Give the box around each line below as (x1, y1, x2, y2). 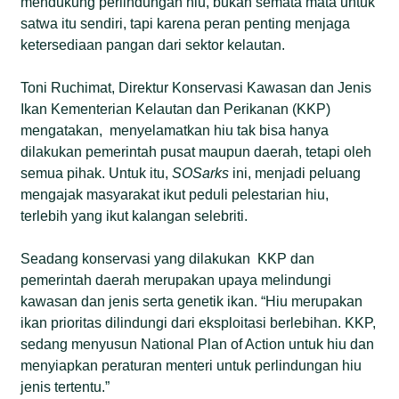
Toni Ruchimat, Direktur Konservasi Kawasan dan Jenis (20, 79, 372, 95)
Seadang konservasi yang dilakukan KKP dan (20, 250, 315, 266)
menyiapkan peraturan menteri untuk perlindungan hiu (20, 357, 362, 373)
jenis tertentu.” (20, 379, 110, 395)
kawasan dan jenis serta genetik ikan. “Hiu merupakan (20, 293, 363, 309)
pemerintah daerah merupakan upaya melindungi (20, 272, 332, 288)
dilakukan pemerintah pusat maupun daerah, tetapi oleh (20, 143, 372, 159)
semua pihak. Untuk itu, (20, 165, 173, 181)
